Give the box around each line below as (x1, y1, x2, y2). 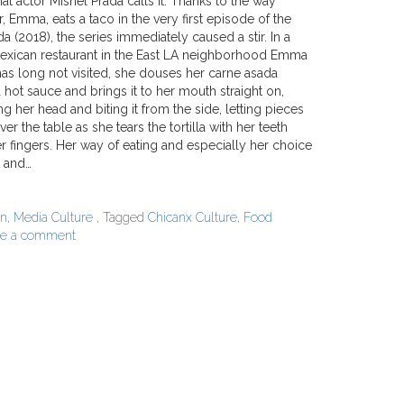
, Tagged (96, 210, 148, 225)
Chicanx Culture (148, 210, 237, 225)
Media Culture (14, 210, 93, 225)
